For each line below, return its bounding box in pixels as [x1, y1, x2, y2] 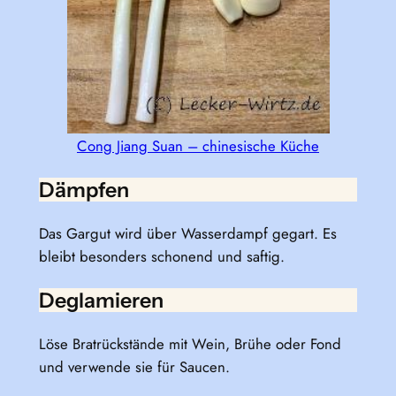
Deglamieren [38, 287, 164, 314]
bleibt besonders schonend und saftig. [38, 246, 285, 267]
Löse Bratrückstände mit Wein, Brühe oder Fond [38, 333, 341, 355]
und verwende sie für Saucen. [38, 356, 230, 378]
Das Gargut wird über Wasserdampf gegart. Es [38, 223, 337, 244]
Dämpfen [38, 176, 129, 202]
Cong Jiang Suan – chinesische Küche [77, 134, 319, 156]
